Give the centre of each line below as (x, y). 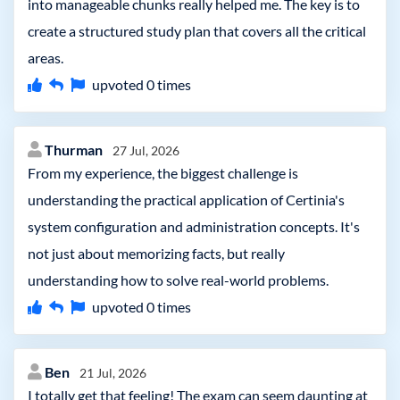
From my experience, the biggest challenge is (163, 173)
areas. (46, 58)
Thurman (75, 150)
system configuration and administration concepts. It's (194, 226)
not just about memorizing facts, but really (156, 253)
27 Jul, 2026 (146, 150)
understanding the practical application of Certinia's (186, 200)
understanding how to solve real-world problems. (178, 280)
